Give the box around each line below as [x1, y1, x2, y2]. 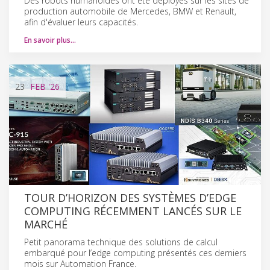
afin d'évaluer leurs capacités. [24, 16, 138, 28]
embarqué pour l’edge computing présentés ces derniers [24, 246, 246, 259]
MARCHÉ [24, 216, 67, 231]
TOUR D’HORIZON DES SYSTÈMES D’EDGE [24, 190, 236, 205]
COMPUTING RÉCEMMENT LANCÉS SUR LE [24, 203, 242, 218]
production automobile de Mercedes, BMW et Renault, [24, 5, 236, 17]
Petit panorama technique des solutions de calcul [24, 236, 218, 248]
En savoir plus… [24, 34, 76, 45]
